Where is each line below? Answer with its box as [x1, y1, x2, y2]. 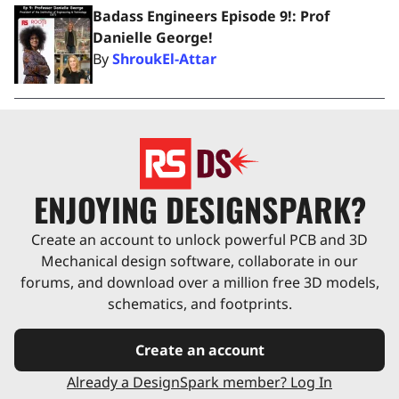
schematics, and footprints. [107, 294, 292, 314]
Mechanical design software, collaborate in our [41, 251, 358, 272]
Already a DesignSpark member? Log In [67, 372, 332, 393]
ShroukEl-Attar [112, 49, 216, 69]
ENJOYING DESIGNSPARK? [33, 185, 366, 233]
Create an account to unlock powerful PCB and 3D [31, 230, 368, 250]
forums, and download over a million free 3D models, [20, 273, 379, 293]
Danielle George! [93, 28, 213, 47]
